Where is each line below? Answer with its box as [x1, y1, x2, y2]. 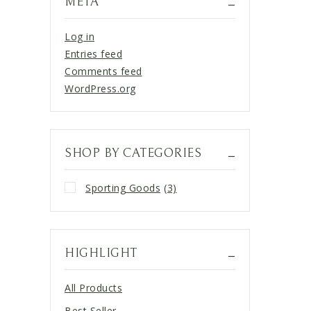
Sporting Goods [85, 180, 160, 194]
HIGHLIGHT [65, 245, 137, 260]
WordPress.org [65, 81, 136, 95]
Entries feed [65, 47, 122, 60]
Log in [65, 29, 94, 43]
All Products [65, 280, 122, 294]
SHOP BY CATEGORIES [65, 145, 201, 160]
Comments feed [65, 64, 142, 78]
